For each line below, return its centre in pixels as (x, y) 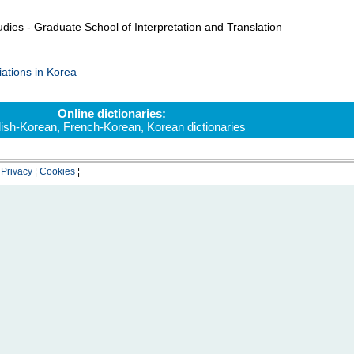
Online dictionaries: (112, 113)
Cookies (57, 171)
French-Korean (102, 127)
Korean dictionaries (196, 127)
